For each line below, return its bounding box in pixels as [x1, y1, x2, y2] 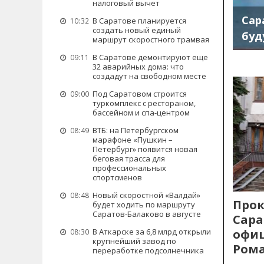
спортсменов [93, 172, 142, 183]
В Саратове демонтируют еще [93, 52, 208, 62]
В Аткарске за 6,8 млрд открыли [93, 226, 211, 237]
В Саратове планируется [93, 15, 186, 26]
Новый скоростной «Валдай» [93, 190, 200, 200]
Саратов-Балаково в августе [93, 209, 201, 219]
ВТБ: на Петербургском [93, 125, 179, 136]
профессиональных [93, 163, 166, 173]
